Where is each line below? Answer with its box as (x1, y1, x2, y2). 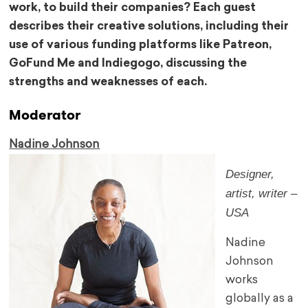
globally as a (225, 293, 294, 305)
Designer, (225, 168, 275, 181)
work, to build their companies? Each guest (9, 2, 256, 14)
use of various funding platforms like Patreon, (9, 39, 272, 52)
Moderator (9, 105, 81, 125)
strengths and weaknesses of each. (9, 76, 208, 89)
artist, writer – (225, 187, 298, 201)
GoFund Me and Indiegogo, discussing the (9, 58, 247, 70)
